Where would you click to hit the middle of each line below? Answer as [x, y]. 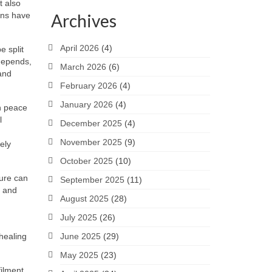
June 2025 [80, 236]
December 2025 [91, 123]
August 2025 [84, 199]
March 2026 [83, 67]
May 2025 [79, 255]
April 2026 [79, 48]
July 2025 [78, 217]
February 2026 [88, 86]
